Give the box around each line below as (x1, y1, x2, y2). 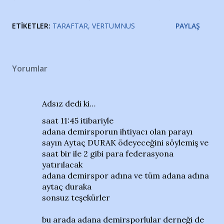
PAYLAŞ (175, 21, 200, 31)
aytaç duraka (42, 181, 91, 192)
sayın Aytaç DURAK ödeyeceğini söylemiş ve (42, 137, 208, 148)
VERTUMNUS (92, 21, 135, 31)
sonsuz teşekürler (42, 192, 110, 203)
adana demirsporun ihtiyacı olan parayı (42, 126, 192, 137)
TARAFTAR (52, 21, 88, 31)
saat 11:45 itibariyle (42, 115, 113, 126)
